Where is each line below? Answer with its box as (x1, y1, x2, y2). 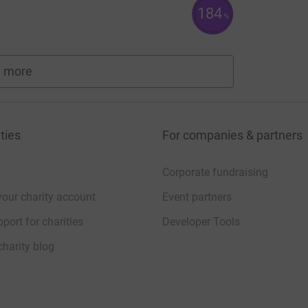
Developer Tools (162, 214, 240, 228)
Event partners (162, 190, 232, 203)
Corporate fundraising (162, 165, 268, 179)
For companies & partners (162, 127, 302, 142)
